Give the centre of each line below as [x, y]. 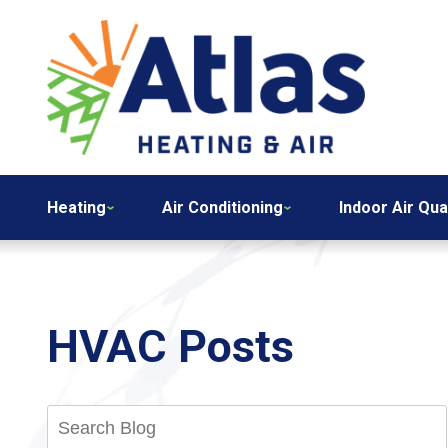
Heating [76, 207]
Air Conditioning [223, 207]
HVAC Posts [170, 346]
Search [261, 413]
